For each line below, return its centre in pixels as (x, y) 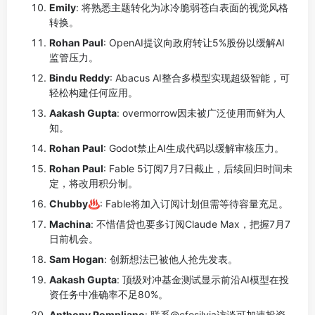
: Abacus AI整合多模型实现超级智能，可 (200, 78)
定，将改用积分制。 (94, 183)
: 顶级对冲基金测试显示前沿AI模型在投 (203, 279)
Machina (70, 224)
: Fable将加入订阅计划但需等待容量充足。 (194, 204)
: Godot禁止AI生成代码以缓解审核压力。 (194, 148)
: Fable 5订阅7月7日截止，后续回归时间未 (198, 168)
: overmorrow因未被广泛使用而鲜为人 (201, 113)
